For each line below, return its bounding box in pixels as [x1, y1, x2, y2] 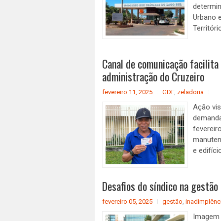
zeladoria [177, 88, 204, 96]
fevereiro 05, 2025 [102, 198, 152, 205]
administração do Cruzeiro [102, 69, 204, 84]
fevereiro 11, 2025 [102, 88, 152, 96]
